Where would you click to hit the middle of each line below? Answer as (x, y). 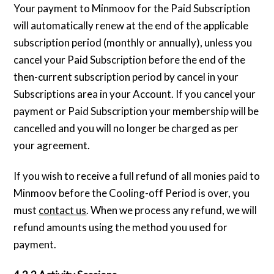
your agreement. (52, 146)
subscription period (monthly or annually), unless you (133, 43)
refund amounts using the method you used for (121, 228)
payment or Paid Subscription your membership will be (136, 111)
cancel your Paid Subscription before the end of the (130, 60)
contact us (63, 210)
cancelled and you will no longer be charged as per (126, 128)
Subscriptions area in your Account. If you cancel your (135, 94)
